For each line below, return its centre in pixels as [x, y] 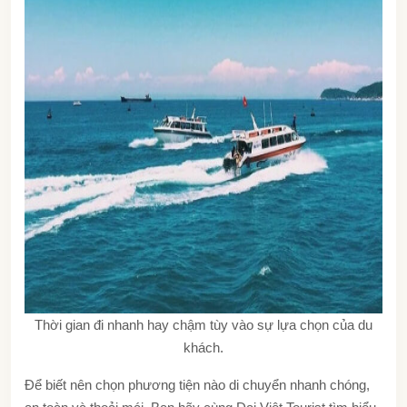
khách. [203, 347]
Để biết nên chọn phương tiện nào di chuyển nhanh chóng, [197, 384]
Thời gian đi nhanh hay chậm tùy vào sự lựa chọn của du [203, 324]
